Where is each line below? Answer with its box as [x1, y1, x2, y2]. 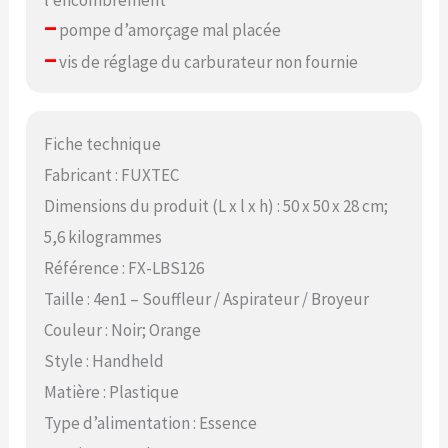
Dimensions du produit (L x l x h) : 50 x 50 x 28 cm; [44, 194, 389, 217]
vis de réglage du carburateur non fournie [56, 50, 359, 73]
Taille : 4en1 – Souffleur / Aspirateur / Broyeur [44, 287, 370, 310]
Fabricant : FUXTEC [44, 163, 180, 186]
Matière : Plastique [44, 380, 180, 403]
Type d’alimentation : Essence [44, 411, 258, 434]
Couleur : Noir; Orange [44, 318, 202, 341]
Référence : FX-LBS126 [44, 256, 205, 279]
